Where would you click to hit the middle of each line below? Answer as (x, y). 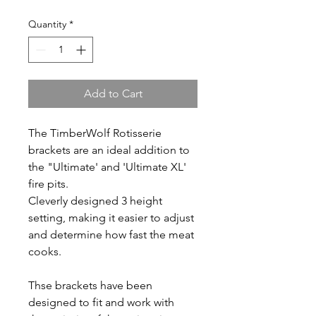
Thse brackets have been (90, 285)
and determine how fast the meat (111, 235)
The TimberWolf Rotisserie (95, 133)
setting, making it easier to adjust (111, 218)
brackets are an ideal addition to (109, 150)
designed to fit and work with (101, 302)
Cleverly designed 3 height (95, 201)
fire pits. (50, 184)
